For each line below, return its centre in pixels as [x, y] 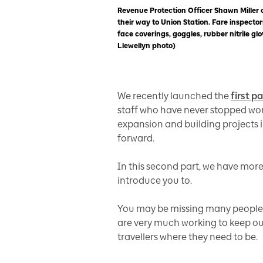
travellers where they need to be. [188, 237]
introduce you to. [155, 181]
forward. [136, 138]
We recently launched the [174, 96]
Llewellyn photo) [146, 46]
